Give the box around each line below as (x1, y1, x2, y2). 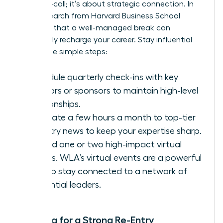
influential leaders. (28, 180, 101, 190)
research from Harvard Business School (38, 12, 180, 20)
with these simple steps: (18, 48, 108, 56)
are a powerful (141, 153, 202, 163)
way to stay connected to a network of (28, 167, 188, 176)
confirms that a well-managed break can (18, 24, 170, 32)
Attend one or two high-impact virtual (28, 140, 182, 149)
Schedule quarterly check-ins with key (28, 73, 178, 82)
